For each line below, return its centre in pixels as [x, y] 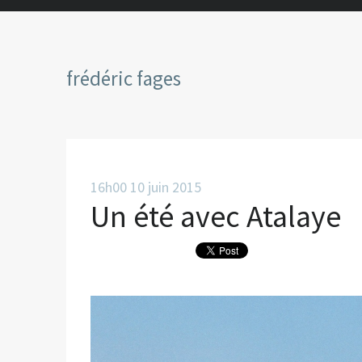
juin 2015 [175, 187]
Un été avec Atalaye [216, 216]
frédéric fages [124, 78]
